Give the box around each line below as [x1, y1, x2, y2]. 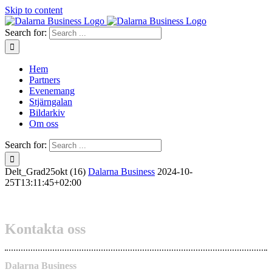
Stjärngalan [29, 97, 72, 107]
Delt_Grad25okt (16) [5, 166, 88, 177]
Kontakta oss [5, 220, 86, 237]
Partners [29, 75, 60, 85]
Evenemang [29, 86, 75, 96]
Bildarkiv [29, 107, 65, 118]
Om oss [29, 118, 58, 129]
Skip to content [5, 5, 63, 15]
